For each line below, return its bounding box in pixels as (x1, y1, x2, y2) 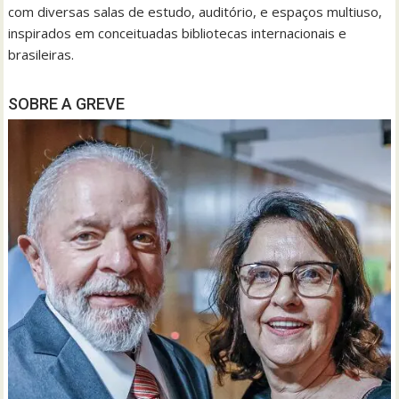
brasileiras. (8, 45, 75, 64)
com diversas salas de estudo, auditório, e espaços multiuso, (8, 3, 383, 21)
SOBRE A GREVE (8, 94, 126, 114)
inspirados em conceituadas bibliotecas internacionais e (8, 24, 347, 43)
